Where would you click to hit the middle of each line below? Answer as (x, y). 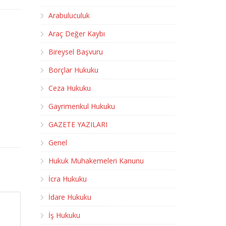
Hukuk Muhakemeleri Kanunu (96, 161)
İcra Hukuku (68, 179)
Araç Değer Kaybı (77, 34)
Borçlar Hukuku (73, 70)
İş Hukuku (64, 215)
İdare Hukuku (70, 197)
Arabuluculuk (69, 15)
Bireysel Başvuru (76, 52)
